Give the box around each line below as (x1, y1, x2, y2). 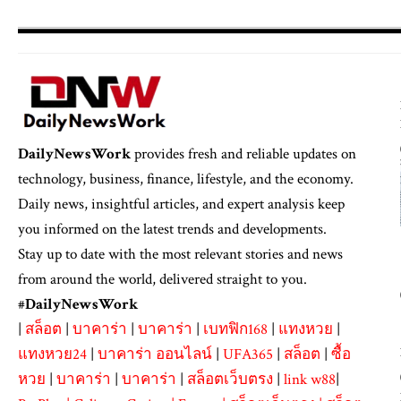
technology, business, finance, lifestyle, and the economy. (18, 169, 354, 190)
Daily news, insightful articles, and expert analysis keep (18, 194, 345, 215)
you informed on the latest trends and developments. (18, 219, 327, 240)
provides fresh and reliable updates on (131, 144, 356, 165)
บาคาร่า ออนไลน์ (98, 345, 212, 365)
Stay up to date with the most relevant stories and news (18, 244, 343, 265)
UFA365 (223, 345, 273, 365)
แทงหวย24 (18, 345, 87, 365)
